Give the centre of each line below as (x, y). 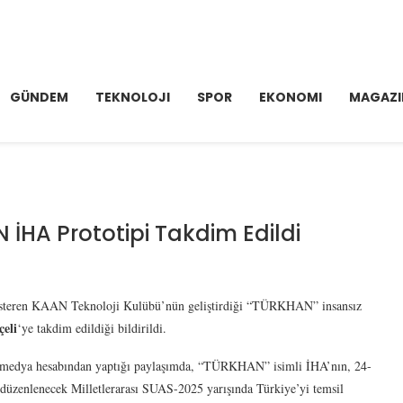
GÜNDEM (39, 97)
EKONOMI (291, 97)
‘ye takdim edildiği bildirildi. (92, 328)
